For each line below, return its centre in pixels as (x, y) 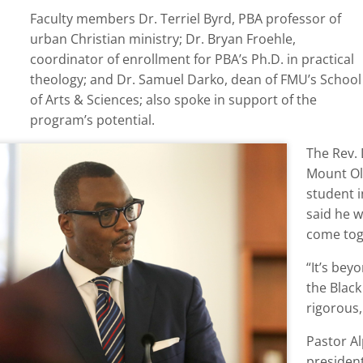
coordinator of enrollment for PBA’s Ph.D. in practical (192, 60)
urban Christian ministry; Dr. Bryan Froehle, (162, 39)
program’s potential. (92, 120)
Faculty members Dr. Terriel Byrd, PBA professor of (185, 19)
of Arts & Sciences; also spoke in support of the (173, 100)
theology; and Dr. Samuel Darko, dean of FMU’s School (195, 80)
